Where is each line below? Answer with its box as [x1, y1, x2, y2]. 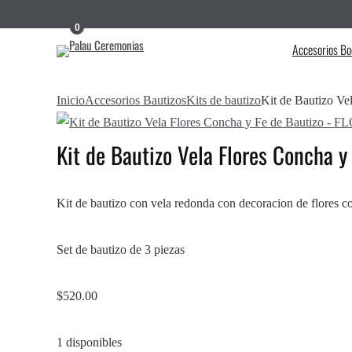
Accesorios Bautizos [85, 93, 186, 107]
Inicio [57, 93, 85, 107]
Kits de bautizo [186, 93, 261, 107]
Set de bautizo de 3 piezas [57, 243, 185, 256]
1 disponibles [57, 335, 122, 349]
